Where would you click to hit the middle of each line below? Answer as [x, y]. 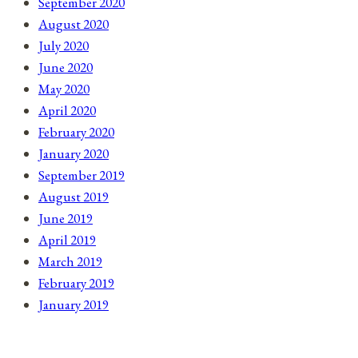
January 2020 [74, 153]
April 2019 [67, 239]
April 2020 [67, 110]
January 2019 [74, 304]
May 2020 [64, 88]
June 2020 [66, 67]
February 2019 [76, 282]
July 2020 [64, 45]
